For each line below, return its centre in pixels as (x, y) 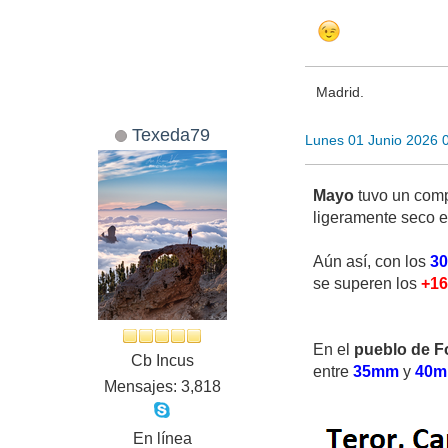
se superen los (367, 284)
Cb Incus (162, 361)
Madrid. (340, 91)
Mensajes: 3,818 (162, 387)
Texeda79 (170, 135)
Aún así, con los (372, 262)
